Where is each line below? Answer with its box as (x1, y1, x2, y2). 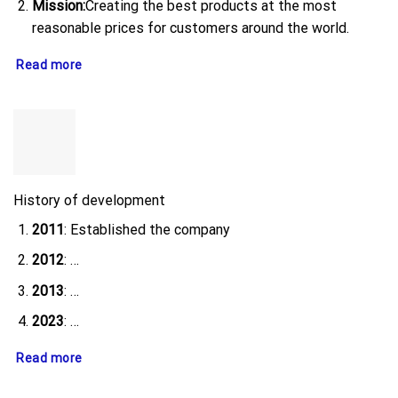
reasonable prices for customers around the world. (31, 20, 349, 37)
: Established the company (63, 220, 230, 238)
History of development (13, 191, 165, 209)
